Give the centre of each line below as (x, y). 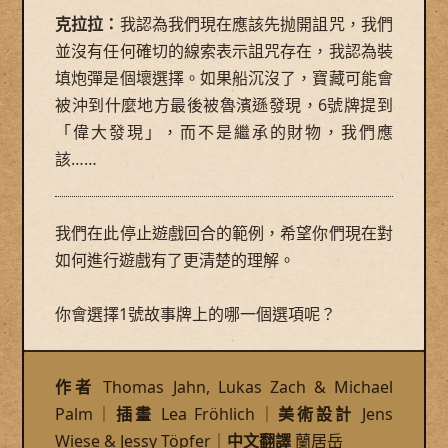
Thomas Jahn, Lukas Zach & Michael (244, 387)
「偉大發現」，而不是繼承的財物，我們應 (224, 131)
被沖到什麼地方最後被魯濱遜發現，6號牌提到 (224, 104)
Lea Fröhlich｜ (216, 414)
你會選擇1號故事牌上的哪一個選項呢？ (196, 313)
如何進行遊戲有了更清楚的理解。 (175, 259)
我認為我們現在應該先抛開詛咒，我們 (256, 23)
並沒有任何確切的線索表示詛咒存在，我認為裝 (224, 50)
